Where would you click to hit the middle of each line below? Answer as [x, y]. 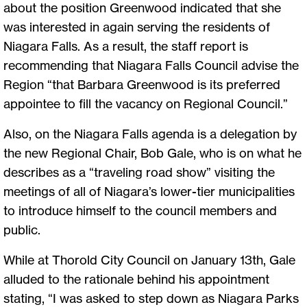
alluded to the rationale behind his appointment [136, 279]
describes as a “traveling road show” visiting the [139, 172]
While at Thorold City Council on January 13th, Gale [149, 260]
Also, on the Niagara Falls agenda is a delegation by [150, 134]
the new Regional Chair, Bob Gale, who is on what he [152, 153]
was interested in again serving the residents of [137, 27]
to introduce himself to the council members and [140, 211]
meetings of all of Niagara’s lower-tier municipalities [149, 192]
